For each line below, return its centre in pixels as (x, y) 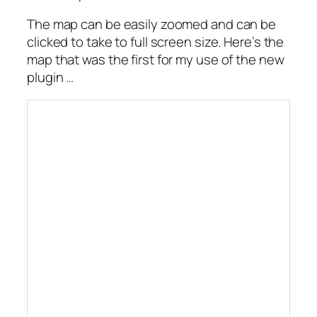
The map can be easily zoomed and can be (152, 24)
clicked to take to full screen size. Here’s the (156, 42)
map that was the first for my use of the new (156, 60)
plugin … (51, 77)
